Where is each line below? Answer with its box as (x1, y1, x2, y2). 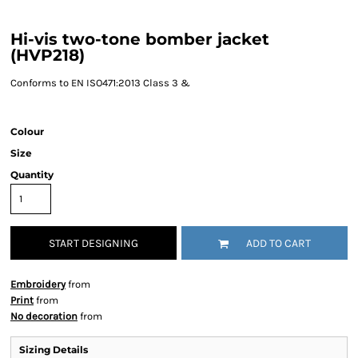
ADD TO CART (246, 237, 311, 251)
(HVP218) (10, 46, 85, 65)
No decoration (10, 310, 78, 322)
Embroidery (10, 278, 66, 290)
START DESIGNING (49, 237, 138, 251)
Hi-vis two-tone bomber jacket (10, 30, 269, 49)
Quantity (10, 169, 54, 181)
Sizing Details (19, 344, 88, 356)
